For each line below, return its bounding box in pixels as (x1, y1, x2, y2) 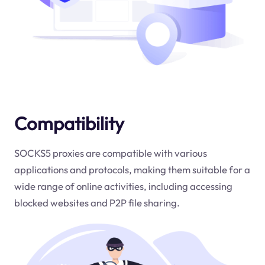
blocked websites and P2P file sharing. (14, 196, 180, 209)
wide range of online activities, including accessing (14, 179, 232, 192)
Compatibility (14, 111, 124, 135)
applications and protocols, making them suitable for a (14, 163, 250, 176)
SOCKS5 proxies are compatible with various (14, 146, 207, 159)
